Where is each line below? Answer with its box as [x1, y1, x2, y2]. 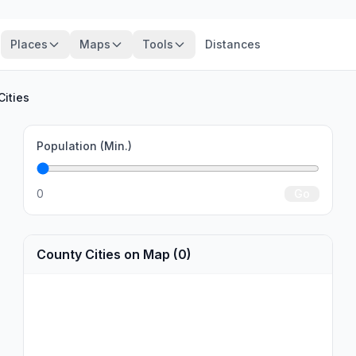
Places [10, 37, 48, 51]
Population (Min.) [37, 139, 133, 153]
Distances [204, 37, 261, 51]
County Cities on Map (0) [37, 246, 192, 262]
